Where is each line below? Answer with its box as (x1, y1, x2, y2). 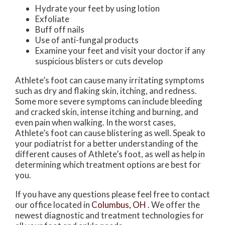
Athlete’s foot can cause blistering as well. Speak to (15, 128, 205, 139)
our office (15, 199, 52, 210)
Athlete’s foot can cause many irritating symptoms (15, 75, 204, 86)
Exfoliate (35, 14, 69, 25)
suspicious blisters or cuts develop (35, 56, 163, 67)
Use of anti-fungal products (35, 35, 139, 46)
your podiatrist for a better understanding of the (15, 138, 198, 149)
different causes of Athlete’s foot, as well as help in (15, 149, 205, 160)
